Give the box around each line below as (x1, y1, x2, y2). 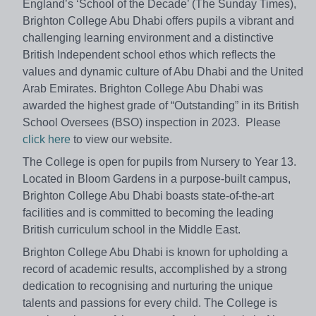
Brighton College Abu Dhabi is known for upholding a (23, 246, 288, 259)
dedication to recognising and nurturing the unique (23, 280, 273, 293)
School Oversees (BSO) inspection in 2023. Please (23, 116, 281, 129)
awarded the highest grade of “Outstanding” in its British (23, 99, 299, 112)
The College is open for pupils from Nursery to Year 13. (23, 156, 296, 169)
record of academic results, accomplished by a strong (23, 263, 287, 276)
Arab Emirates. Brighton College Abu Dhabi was (23, 83, 263, 95)
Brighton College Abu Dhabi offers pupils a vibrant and (23, 15, 294, 28)
